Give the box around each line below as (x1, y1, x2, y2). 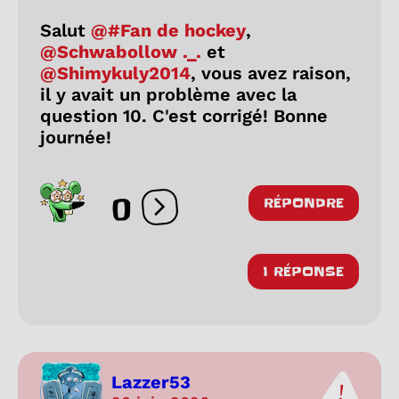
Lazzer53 (111, 371, 191, 394)
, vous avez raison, (191, 61, 351, 84)
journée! (40, 126, 111, 148)
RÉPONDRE (264, 193, 344, 212)
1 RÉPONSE (263, 262, 344, 281)
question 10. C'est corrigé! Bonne (40, 104, 328, 126)
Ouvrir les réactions (159, 206, 297, 224)
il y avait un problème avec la (40, 83, 297, 105)
